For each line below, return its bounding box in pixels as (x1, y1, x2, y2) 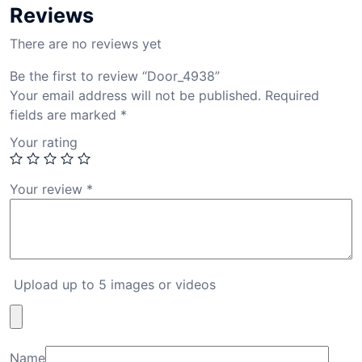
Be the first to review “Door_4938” (10, 68, 220, 85)
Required (265, 87, 319, 104)
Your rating (10, 134, 78, 151)
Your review (10, 181, 86, 198)
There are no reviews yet (10, 36, 162, 53)
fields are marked (10, 107, 120, 124)
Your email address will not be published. (10, 87, 261, 104)
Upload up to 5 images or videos (14, 276, 216, 293)
